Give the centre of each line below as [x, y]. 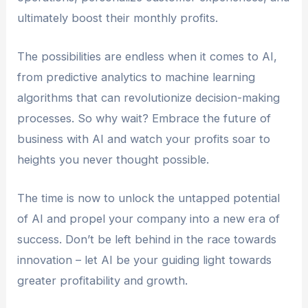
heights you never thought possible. [113, 159]
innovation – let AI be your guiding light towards [145, 260]
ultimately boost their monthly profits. [118, 18]
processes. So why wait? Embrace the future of [144, 118]
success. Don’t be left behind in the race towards [147, 240]
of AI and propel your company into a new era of [149, 219]
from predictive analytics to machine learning [136, 77]
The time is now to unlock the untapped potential [149, 198]
